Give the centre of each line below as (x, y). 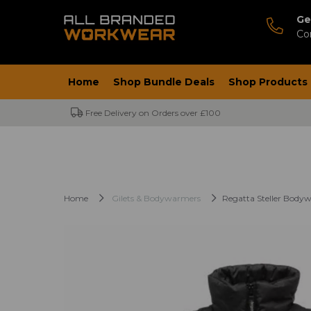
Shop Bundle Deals (164, 82)
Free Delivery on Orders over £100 (152, 112)
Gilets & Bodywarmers (156, 198)
